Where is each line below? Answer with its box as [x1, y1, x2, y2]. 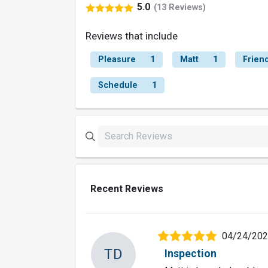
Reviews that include [86, 30, 178, 42]
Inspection [165, 248, 217, 260]
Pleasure [98, 54, 136, 65]
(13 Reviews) [154, 2, 206, 13]
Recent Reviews [90, 183, 163, 195]
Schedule [98, 80, 138, 91]
